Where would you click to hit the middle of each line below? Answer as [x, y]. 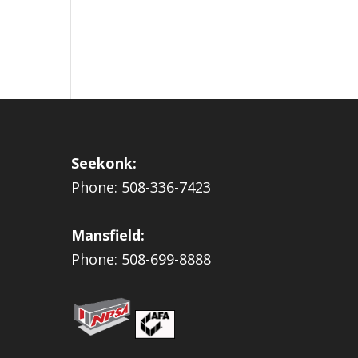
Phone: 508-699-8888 [141, 259]
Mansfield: [108, 235]
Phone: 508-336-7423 [141, 187]
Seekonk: [104, 163]
